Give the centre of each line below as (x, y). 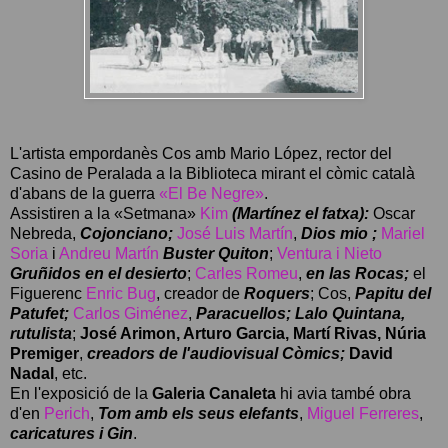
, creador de (200, 293)
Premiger (44, 353)
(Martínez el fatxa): (300, 213)
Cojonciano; (126, 233)
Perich (67, 413)
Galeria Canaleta (214, 393)
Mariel (401, 233)
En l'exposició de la (81, 393)
